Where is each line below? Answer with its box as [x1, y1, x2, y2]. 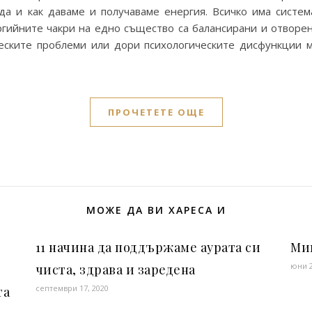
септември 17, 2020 [35, 283, 109, 293]
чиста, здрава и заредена [35, 261, 196, 278]
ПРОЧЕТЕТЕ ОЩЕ [107, 106, 205, 118]
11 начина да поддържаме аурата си [35, 239, 261, 256]
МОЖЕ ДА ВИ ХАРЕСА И [86, 203, 226, 217]
